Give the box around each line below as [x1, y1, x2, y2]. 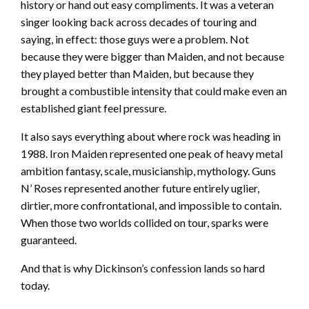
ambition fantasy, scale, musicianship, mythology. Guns [21, 164, 276, 178]
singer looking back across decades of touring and [21, 15, 257, 29]
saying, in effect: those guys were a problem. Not [21, 32, 249, 46]
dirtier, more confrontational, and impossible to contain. [21, 199, 281, 212]
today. [21, 279, 50, 292]
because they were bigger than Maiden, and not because [21, 50, 284, 63]
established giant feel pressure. [21, 101, 166, 115]
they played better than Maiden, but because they [21, 67, 254, 81]
